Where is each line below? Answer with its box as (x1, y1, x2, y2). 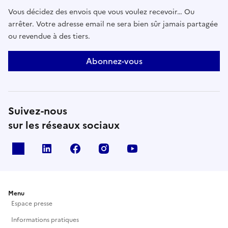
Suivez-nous (8, 103, 67, 119)
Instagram (114, 142, 153, 155)
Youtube (142, 142, 177, 155)
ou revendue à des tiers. (8, 31, 90, 42)
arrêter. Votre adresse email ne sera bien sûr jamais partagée (8, 19, 218, 30)
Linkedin (57, 142, 90, 155)
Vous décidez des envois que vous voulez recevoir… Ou (8, 7, 194, 18)
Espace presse (11, 199, 52, 209)
